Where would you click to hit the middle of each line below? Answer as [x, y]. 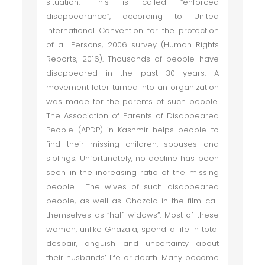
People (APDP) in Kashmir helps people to [132, 130]
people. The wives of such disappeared [132, 187]
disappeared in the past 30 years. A [132, 73]
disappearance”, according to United [132, 16]
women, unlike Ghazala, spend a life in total [132, 229]
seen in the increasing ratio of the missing [132, 172]
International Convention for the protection [132, 30]
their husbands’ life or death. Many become [132, 258]
